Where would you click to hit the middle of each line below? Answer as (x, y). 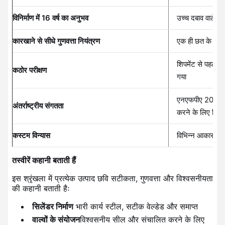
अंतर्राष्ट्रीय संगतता (38, 105)
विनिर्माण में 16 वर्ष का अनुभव (50, 18)
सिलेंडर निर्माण (53, 206)
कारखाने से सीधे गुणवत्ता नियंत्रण (56, 41)
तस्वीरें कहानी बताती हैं (44, 160)
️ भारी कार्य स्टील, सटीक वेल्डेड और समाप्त (136, 206)
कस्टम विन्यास (31, 135)
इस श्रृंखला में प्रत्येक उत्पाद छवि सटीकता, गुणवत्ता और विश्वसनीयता (113, 178)
